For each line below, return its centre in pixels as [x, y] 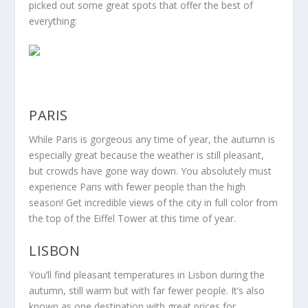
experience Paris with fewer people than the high [137, 187]
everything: [53, 21]
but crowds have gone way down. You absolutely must [151, 171]
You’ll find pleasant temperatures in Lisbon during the [147, 274]
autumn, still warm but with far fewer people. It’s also [147, 290]
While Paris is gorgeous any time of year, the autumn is [152, 140]
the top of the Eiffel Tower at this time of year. [133, 219]
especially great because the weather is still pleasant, [147, 155]
